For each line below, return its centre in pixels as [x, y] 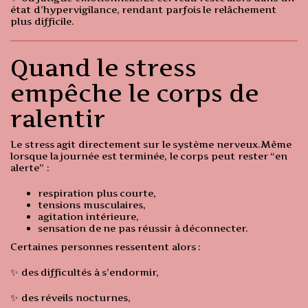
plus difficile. [42, 21]
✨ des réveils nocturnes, [70, 298]
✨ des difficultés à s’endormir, [85, 272]
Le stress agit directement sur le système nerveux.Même [151, 144]
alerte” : [30, 168]
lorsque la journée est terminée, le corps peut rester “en [149, 156]
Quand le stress [104, 68]
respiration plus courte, [97, 193]
